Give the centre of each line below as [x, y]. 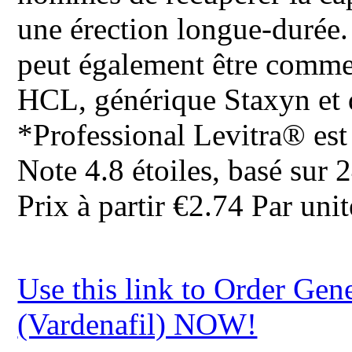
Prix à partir [95, 205]
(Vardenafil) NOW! [137, 324]
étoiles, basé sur [230, 170]
